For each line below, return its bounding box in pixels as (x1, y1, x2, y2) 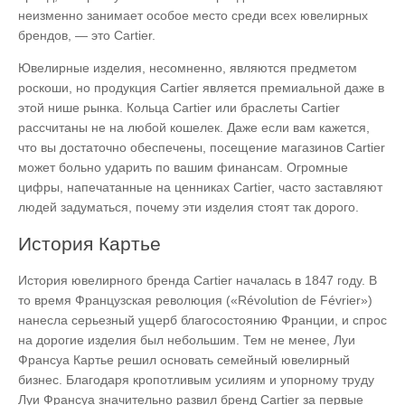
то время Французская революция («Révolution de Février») (18, 292, 372, 307)
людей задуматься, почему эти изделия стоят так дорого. (18, 199, 359, 214)
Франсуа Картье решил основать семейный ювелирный (18, 352, 350, 367)
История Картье (18, 232, 161, 254)
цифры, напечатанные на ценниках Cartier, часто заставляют (18, 179, 382, 194)
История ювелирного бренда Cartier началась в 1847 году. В (18, 272, 377, 287)
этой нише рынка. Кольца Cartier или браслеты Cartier (18, 99, 340, 115)
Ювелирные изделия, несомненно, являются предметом (18, 60, 357, 75)
